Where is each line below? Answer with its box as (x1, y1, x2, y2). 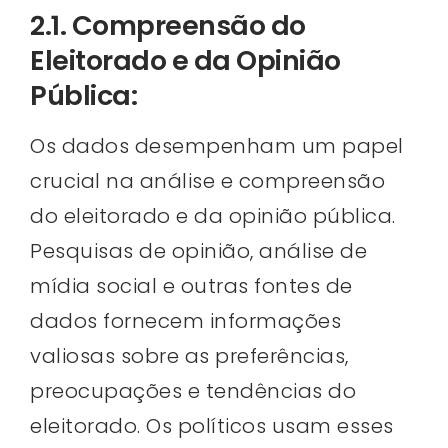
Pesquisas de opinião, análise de (30, 237, 367, 266)
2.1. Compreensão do (30, 7, 306, 45)
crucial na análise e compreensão (30, 167, 385, 196)
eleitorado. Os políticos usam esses (30, 412, 394, 441)
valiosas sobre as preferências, (30, 342, 349, 371)
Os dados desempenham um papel (30, 132, 404, 161)
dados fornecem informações (30, 307, 341, 336)
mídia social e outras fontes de (30, 272, 353, 301)
